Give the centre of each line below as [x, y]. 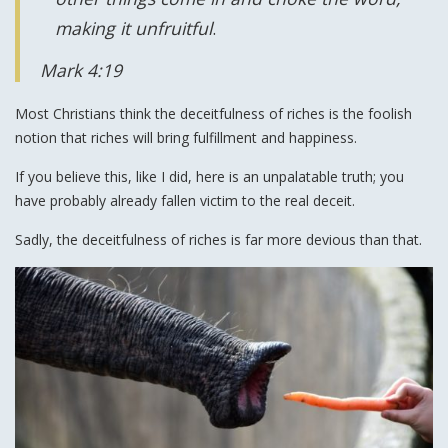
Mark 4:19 [81, 70]
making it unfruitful [133, 28]
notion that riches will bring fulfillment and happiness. [186, 138]
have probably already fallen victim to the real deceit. [185, 201]
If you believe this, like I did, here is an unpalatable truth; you [209, 177]
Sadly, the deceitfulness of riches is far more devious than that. [218, 240]
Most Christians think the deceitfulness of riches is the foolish [213, 114]
